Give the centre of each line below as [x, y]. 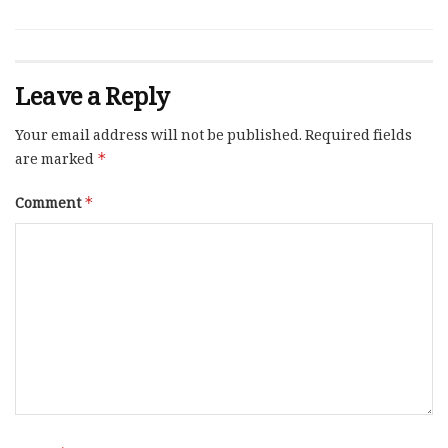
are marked [56, 161]
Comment [49, 205]
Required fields [358, 137]
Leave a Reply [92, 100]
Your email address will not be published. [158, 137]
